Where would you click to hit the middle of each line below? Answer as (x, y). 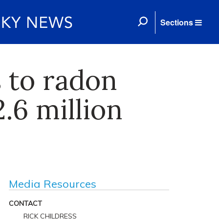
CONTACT (25, 203)
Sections (177, 22)
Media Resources (52, 184)
